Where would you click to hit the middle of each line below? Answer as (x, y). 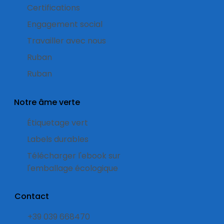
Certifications (53, 7)
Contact (32, 196)
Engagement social (64, 24)
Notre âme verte (47, 102)
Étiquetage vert (57, 122)
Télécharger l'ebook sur (73, 155)
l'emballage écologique (72, 168)
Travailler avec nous (66, 40)
